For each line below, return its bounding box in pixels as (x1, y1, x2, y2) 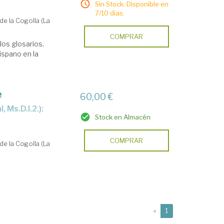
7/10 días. (95, 9, 125, 17)
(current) (167, 206, 193, 214)
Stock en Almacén (95, 113, 151, 121)
